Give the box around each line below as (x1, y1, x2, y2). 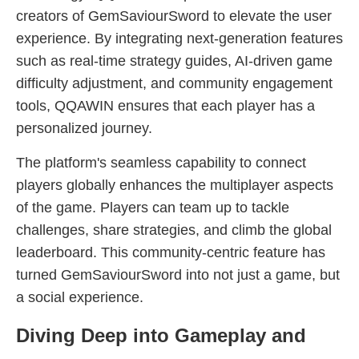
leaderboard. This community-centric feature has (16, 244, 325, 260)
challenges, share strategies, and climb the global (16, 222, 332, 238)
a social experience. (16, 289, 143, 305)
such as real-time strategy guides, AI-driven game (16, 53, 333, 69)
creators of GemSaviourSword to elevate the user (16, 8, 332, 24)
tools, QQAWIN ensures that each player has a (16, 98, 315, 114)
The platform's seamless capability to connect (16, 155, 306, 171)
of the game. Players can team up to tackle (16, 200, 289, 216)
